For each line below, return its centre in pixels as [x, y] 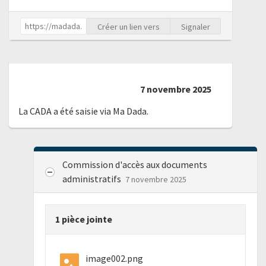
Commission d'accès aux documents [134, 164]
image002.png [115, 258]
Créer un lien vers [128, 26]
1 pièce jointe [83, 219]
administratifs [92, 178]
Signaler [195, 26]
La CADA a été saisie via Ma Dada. [83, 111]
